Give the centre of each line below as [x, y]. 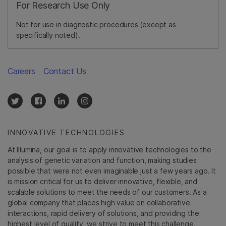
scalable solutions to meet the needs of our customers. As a [107, 192]
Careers [21, 71]
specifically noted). [48, 35]
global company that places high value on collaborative [99, 203]
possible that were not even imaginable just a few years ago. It [112, 171]
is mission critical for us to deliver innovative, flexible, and [102, 182]
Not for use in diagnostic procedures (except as [96, 25]
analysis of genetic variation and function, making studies [102, 160]
